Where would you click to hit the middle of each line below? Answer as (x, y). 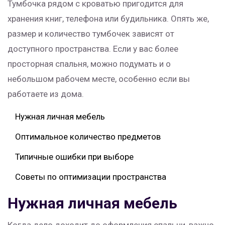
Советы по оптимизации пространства (91, 177)
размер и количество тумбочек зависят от (91, 34)
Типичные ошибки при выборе (74, 157)
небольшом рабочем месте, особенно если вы (99, 79)
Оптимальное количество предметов (88, 137)
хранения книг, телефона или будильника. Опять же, (108, 19)
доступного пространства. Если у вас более (93, 49)
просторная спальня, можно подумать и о (89, 64)
